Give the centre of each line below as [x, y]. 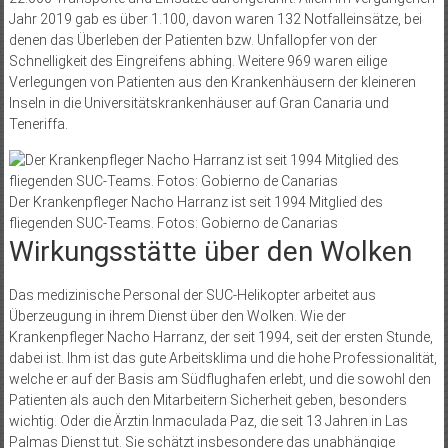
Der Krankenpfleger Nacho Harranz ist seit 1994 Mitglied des [195, 201]
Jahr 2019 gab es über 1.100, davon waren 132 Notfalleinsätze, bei [215, 18]
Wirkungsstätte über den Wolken [210, 251]
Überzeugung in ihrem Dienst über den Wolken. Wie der [177, 315]
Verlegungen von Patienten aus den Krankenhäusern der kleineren [212, 81]
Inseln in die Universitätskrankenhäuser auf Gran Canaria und [198, 102]
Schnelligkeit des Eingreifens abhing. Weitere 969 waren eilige [197, 60]
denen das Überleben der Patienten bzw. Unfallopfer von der [192, 39]
